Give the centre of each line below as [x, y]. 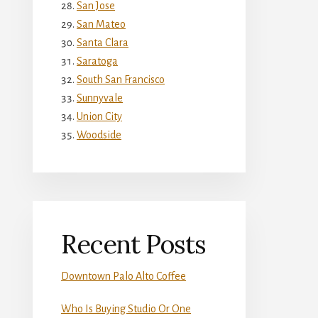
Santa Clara [103, 42]
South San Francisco [121, 79]
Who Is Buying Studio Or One [126, 308]
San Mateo [101, 24]
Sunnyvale [100, 98]
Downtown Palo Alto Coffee [124, 276]
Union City [99, 116]
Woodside [99, 135]
